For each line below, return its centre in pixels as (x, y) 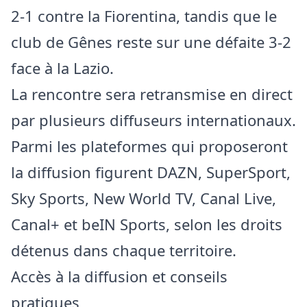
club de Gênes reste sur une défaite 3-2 (151, 42)
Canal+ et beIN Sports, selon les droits (147, 224)
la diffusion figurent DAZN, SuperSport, (151, 172)
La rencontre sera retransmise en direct (152, 94)
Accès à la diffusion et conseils (119, 277)
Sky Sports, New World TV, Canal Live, (144, 198)
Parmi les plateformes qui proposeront (149, 146)
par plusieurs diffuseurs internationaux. (153, 120)
